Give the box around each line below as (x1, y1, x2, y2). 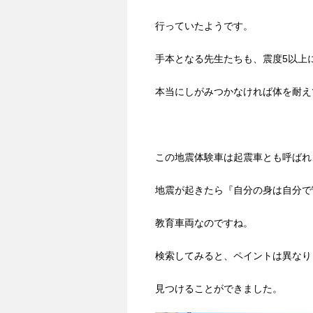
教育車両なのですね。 (155, 217, 253, 229)
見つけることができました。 (155, 283, 282, 295)
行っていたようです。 (155, 20, 253, 32)
